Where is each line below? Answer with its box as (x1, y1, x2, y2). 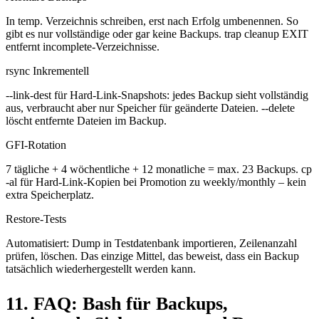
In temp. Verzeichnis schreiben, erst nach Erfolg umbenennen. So (6, 15, 298, 28)
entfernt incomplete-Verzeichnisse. (6, 41, 159, 53)
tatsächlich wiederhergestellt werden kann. (6, 263, 196, 276)
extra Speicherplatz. (6, 189, 94, 202)
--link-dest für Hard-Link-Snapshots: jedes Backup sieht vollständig (6, 89, 308, 102)
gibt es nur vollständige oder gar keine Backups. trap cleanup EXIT (6, 28, 308, 41)
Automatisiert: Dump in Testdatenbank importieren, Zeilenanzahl (6, 237, 297, 250)
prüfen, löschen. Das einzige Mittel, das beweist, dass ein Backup (6, 250, 299, 263)
